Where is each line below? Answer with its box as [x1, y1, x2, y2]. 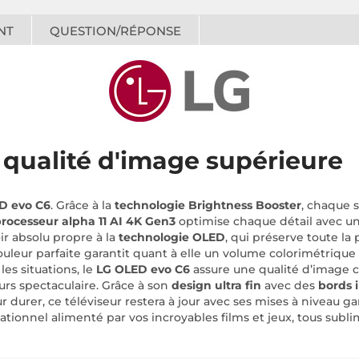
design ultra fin [171, 278, 261, 293]
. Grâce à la [50, 198, 115, 213]
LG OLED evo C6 [96, 262, 190, 277]
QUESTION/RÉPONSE [50, 23, 181, 39]
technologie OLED [119, 230, 225, 245]
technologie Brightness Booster [115, 198, 301, 213]
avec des [261, 278, 318, 293]
